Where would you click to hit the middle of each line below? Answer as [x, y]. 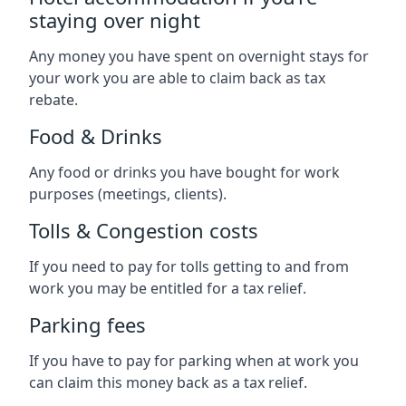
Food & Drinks [96, 135]
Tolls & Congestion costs [144, 230]
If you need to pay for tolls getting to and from [189, 266]
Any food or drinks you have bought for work [184, 172]
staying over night [115, 19]
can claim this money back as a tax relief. [168, 382]
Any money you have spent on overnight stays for [199, 56]
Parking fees [87, 324]
